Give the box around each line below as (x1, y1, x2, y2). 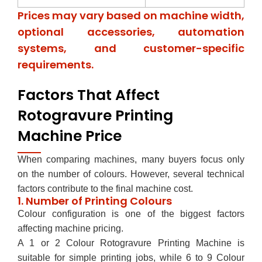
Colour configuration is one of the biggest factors (18, 208, 244, 219)
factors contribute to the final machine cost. (18, 183, 193, 194)
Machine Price (18, 125, 122, 146)
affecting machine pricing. (18, 223, 123, 233)
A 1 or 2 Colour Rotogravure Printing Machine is (18, 237, 244, 248)
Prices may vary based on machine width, (18, 8, 244, 23)
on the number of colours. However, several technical (18, 168, 244, 179)
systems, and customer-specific (18, 40, 244, 56)
